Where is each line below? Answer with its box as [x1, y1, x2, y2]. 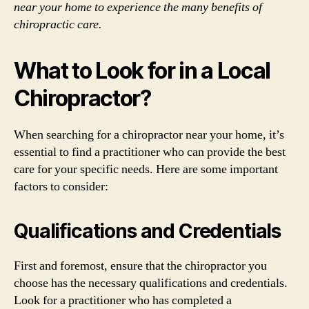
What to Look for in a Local [14, 57, 271, 84]
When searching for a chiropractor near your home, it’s [14, 126, 284, 143]
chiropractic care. [14, 16, 102, 32]
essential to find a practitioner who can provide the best [14, 143, 286, 160]
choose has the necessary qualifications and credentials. [14, 275, 288, 291]
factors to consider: [14, 178, 108, 195]
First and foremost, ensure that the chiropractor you [14, 257, 267, 274]
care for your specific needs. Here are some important [14, 161, 278, 177]
